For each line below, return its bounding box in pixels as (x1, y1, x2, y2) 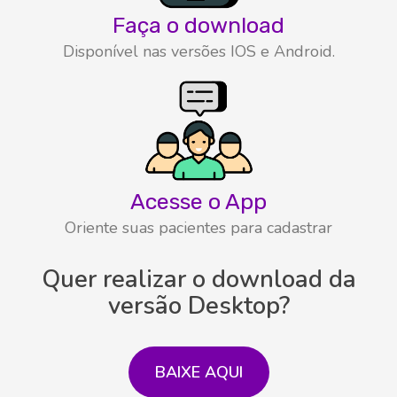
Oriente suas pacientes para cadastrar (65, 216, 332, 238)
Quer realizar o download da (41, 262, 356, 296)
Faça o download (113, 12, 284, 38)
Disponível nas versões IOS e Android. (62, 40, 335, 62)
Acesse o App (130, 188, 267, 214)
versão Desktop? (107, 289, 290, 323)
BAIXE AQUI (154, 361, 243, 383)
